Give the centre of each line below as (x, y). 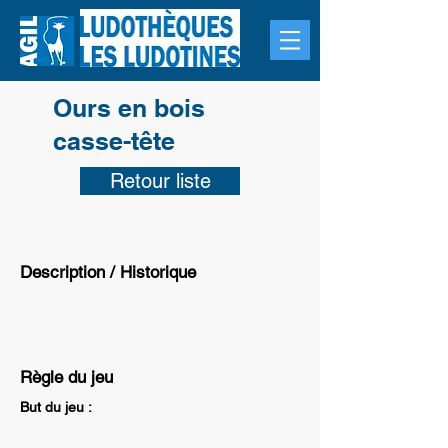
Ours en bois (129, 108)
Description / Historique (108, 272)
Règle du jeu (66, 377)
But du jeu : (56, 407)
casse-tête (114, 141)
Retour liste (160, 181)
